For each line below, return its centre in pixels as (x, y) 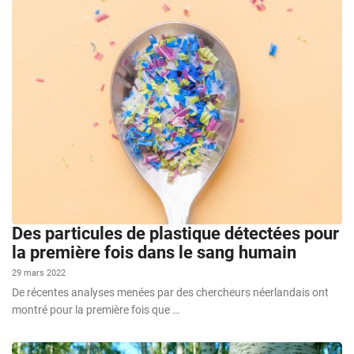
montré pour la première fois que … (96, 309)
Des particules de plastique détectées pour (175, 233)
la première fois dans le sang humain (154, 252)
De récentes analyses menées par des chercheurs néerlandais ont (170, 292)
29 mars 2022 (39, 273)
